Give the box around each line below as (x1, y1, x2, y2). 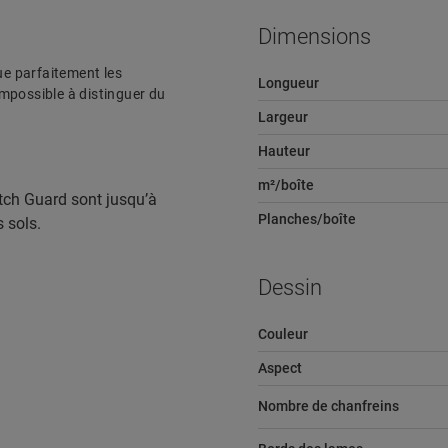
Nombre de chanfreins (257, 398, 399, 414)
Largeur (257, 109, 311, 125)
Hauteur (257, 143, 310, 159)
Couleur (257, 326, 308, 342)
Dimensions (257, 24, 371, 49)
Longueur (257, 75, 319, 91)
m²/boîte (257, 177, 314, 193)
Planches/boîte (257, 211, 356, 227)
